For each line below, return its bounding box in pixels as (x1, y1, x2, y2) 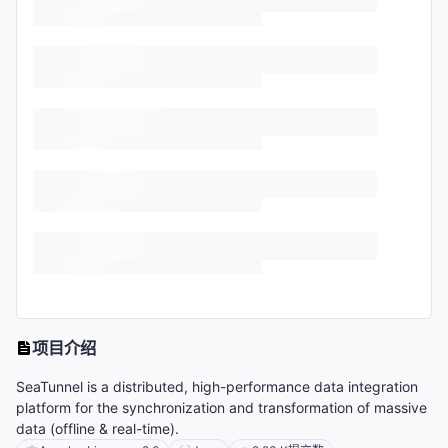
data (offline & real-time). (16, 420, 179, 438)
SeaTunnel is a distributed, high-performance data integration (16, 378, 418, 396)
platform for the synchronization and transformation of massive (16, 399, 427, 417)
